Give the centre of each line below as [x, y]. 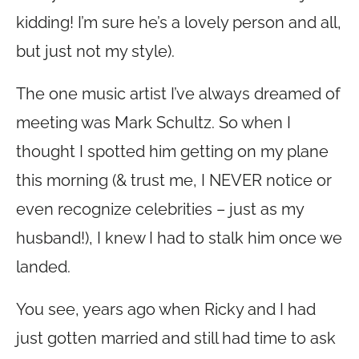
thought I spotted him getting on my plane [172, 151]
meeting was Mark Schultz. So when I [153, 123]
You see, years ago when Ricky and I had [166, 309]
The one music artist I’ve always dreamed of [178, 94]
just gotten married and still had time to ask [176, 338]
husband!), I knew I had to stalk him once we [179, 238]
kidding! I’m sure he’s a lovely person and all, [179, 22]
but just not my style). [95, 51]
